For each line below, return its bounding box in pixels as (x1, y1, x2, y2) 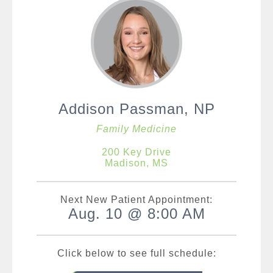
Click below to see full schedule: (57, 248, 216, 258)
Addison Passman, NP (58, 101, 215, 117)
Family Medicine (96, 124, 177, 134)
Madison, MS (105, 158, 168, 168)
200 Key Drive (102, 147, 171, 157)
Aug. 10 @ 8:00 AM (68, 205, 205, 222)
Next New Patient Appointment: (60, 194, 213, 205)
